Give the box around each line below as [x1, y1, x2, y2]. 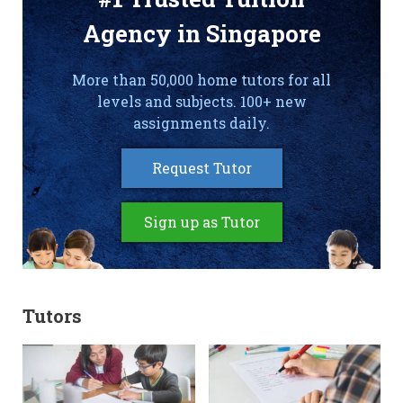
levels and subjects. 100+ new [96, 92, 307, 112]
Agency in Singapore [82, 18, 321, 49]
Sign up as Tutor [143, 212, 260, 232]
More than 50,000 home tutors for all [72, 70, 331, 90]
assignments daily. [133, 113, 270, 133]
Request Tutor [151, 158, 252, 178]
